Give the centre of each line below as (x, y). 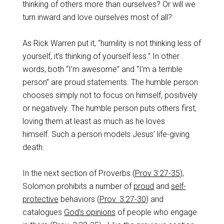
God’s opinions (89, 212)
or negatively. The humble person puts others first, (109, 108)
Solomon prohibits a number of (78, 186)
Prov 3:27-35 (157, 173)
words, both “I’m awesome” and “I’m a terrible (102, 69)
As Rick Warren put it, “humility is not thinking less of (111, 43)
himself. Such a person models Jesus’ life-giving (106, 134)
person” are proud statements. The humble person (110, 82)
